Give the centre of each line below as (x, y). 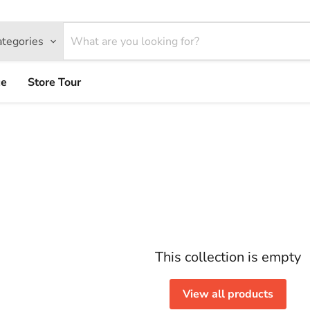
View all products (228, 294)
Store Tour (54, 82)
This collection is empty (228, 257)
